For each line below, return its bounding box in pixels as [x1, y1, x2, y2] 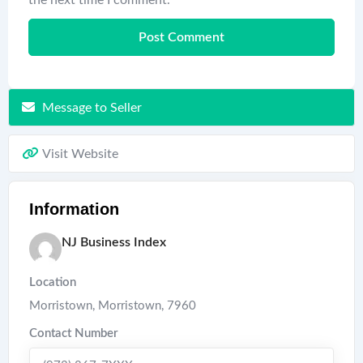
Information [29, 199, 119, 218]
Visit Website [42, 147, 118, 160]
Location [29, 275, 76, 288]
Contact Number [29, 327, 118, 340]
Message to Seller [42, 100, 142, 114]
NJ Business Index [62, 235, 166, 249]
